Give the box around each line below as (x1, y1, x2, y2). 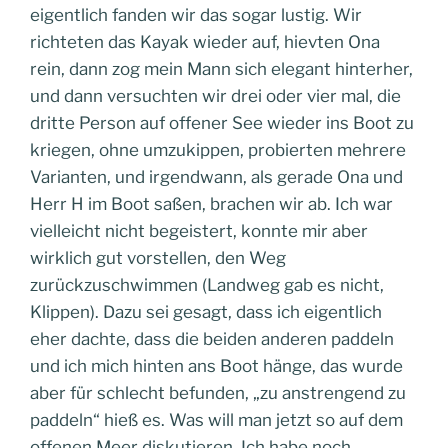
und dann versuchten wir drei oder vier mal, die (30, 86, 401, 106)
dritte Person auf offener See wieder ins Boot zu (30, 113, 414, 133)
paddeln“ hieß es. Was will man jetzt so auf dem (30, 410, 403, 430)
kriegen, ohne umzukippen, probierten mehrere (30, 140, 406, 160)
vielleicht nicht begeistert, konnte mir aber (30, 221, 368, 241)
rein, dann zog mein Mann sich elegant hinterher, (30, 59, 413, 79)
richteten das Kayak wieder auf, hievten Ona (30, 32, 380, 52)
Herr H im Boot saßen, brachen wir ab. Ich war (30, 194, 393, 214)
